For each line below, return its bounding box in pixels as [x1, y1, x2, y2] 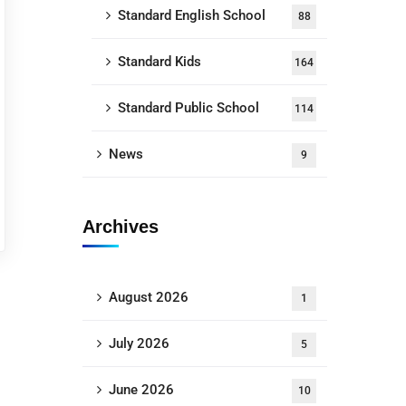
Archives [82, 217, 159, 237]
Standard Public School [118, 100, 259, 116]
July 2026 [109, 335, 169, 352]
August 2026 [109, 289, 188, 305]
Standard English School [118, 7, 266, 24]
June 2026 [109, 382, 174, 398]
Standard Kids [118, 53, 201, 70]
